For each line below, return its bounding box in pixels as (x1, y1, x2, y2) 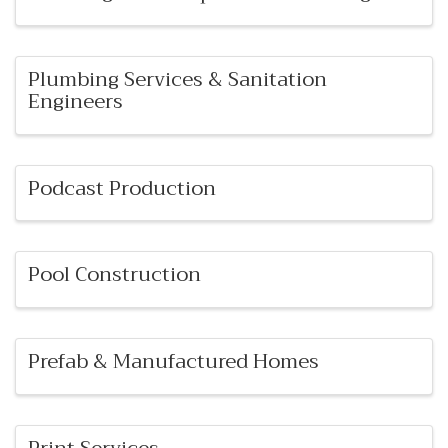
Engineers (28, 83, 123, 119)
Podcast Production (28, 170, 216, 206)
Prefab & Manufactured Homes (28, 344, 319, 380)
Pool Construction (28, 257, 201, 293)
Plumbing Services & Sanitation (28, 61, 327, 97)
